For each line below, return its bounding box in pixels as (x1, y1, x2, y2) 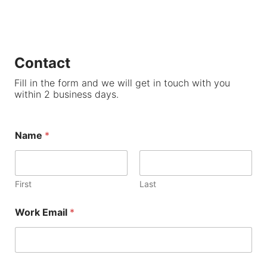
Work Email (14, 206, 70, 218)
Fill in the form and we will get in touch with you (14, 76, 230, 89)
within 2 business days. (14, 88, 119, 100)
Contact (14, 54, 70, 72)
